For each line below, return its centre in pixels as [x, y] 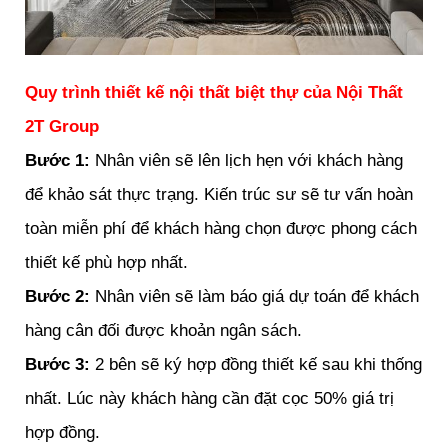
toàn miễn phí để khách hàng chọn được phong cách [221, 229]
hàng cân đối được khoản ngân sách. [163, 331]
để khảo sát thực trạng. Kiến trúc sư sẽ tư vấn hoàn [219, 195]
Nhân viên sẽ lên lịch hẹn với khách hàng [246, 161]
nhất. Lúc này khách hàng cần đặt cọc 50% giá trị [209, 399]
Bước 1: [57, 161]
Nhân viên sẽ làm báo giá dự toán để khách [257, 297]
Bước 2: [60, 297]
